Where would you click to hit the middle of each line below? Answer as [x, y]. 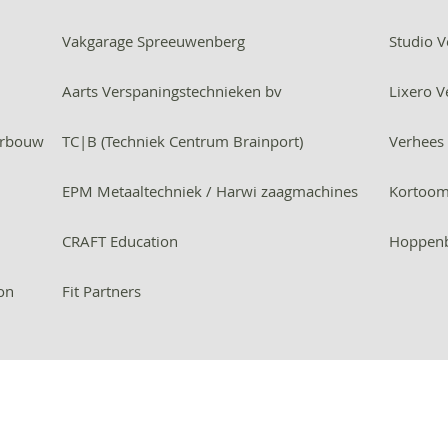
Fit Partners [101, 291]
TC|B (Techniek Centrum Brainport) [182, 141]
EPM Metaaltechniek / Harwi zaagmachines [209, 191]
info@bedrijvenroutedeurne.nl [224, 408]
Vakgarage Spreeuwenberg [153, 41]
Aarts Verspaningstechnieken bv [171, 91]
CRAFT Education [119, 241]
